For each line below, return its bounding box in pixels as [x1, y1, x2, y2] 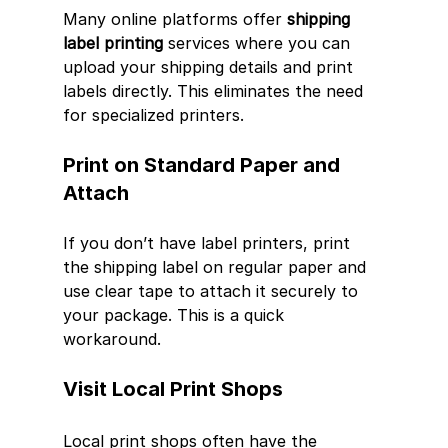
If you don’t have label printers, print [62, 233, 355, 254]
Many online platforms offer [62, 9, 287, 30]
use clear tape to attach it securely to [62, 281, 363, 302]
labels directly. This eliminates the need [62, 81, 368, 102]
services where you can [162, 33, 355, 54]
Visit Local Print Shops [62, 377, 283, 402]
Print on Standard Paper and [62, 153, 345, 178]
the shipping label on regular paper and [62, 257, 371, 278]
